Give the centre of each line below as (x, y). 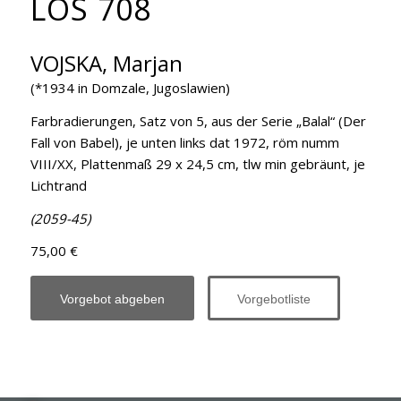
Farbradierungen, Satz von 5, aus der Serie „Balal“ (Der (198, 120)
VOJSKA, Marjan (106, 64)
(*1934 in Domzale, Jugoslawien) (130, 88)
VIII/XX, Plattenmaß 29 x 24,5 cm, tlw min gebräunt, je (197, 163)
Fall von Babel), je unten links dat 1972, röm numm (184, 142)
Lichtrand (58, 185)
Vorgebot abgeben (112, 299)
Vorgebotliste (273, 299)
